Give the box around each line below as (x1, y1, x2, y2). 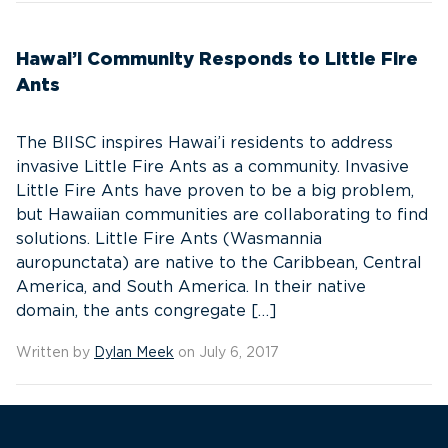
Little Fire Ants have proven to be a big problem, (16, 183, 414, 199)
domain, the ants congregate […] (16, 303, 277, 319)
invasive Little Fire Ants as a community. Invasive (16, 159, 409, 175)
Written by (16, 346, 94, 360)
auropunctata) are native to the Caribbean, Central (16, 255, 422, 271)
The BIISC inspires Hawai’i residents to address (16, 135, 393, 151)
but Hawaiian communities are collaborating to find (16, 207, 428, 223)
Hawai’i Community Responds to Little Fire (16, 51, 418, 69)
